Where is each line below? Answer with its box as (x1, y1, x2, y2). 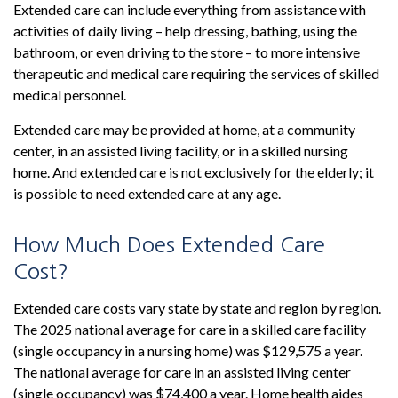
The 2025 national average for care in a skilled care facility (13, 321, 366, 338)
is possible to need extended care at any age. (13, 185, 281, 203)
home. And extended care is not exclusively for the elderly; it (13, 163, 374, 181)
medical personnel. (13, 86, 126, 104)
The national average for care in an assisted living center (13, 363, 351, 381)
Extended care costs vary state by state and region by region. (13, 299, 381, 317)
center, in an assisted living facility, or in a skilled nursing (13, 142, 348, 160)
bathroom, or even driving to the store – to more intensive (13, 44, 360, 61)
